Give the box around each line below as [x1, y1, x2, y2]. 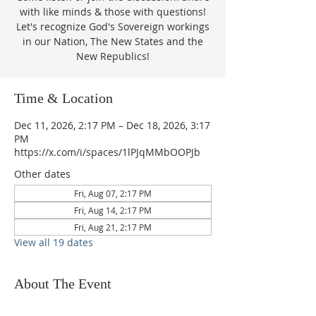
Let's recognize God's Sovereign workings [16, 20, 209, 33]
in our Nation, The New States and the [23, 35, 203, 48]
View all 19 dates [14, 236, 93, 249]
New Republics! [76, 49, 150, 63]
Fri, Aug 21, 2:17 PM [74, 221, 152, 233]
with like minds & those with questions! [20, 5, 206, 18]
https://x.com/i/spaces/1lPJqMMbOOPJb [14, 145, 200, 159]
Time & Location [14, 90, 113, 106]
